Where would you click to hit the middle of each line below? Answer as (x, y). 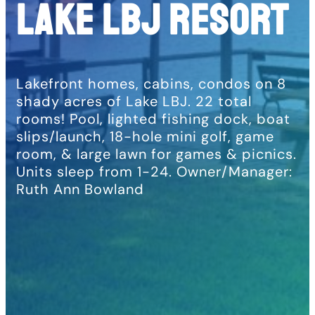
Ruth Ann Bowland (80, 189)
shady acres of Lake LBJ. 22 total (134, 101)
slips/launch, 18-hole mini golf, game (145, 136)
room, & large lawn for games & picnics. (156, 154)
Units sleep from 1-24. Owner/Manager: (154, 171)
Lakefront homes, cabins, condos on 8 (151, 83)
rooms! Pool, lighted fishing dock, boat (153, 118)
